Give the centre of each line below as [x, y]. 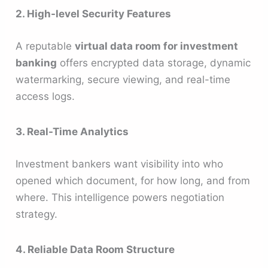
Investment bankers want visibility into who [120, 164]
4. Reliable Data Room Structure [95, 249]
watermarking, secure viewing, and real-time [123, 79]
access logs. [45, 96]
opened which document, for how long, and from [133, 180]
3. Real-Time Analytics [72, 132]
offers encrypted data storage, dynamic [154, 63]
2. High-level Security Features [94, 14]
